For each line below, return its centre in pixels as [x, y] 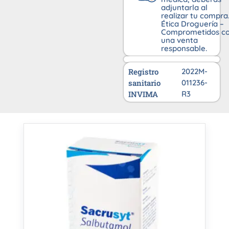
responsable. [184, 49]
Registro [144, 72]
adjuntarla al [184, 8]
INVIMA [143, 94]
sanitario [145, 83]
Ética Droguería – [192, 24]
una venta [179, 40]
